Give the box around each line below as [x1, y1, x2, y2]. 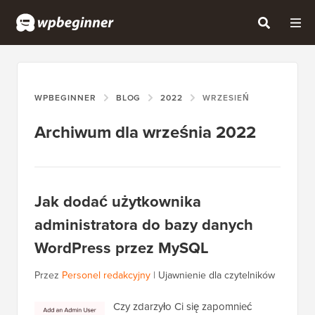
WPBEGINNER [34, 91, 96, 105]
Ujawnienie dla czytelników [158, 268, 275, 283]
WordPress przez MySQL [34, 236, 209, 260]
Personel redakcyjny [62, 268, 150, 283]
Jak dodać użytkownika [34, 190, 201, 214]
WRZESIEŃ [202, 91, 250, 105]
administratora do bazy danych [34, 213, 253, 237]
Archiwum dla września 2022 [34, 120, 256, 146]
